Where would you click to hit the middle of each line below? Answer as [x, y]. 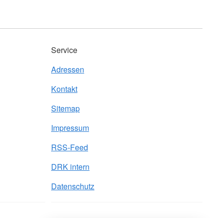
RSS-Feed [70, 147]
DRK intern [70, 167]
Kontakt [64, 89]
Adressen [68, 69]
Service [64, 50]
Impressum [70, 128]
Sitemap [65, 108]
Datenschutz [73, 186]
